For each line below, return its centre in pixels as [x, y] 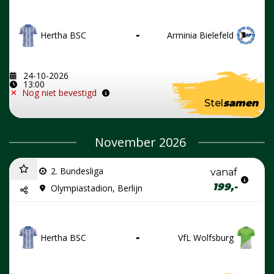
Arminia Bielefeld [200, 35]
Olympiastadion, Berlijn [97, 188]
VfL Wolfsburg [206, 237]
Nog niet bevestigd [59, 92]
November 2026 [140, 142]
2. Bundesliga [77, 171]
